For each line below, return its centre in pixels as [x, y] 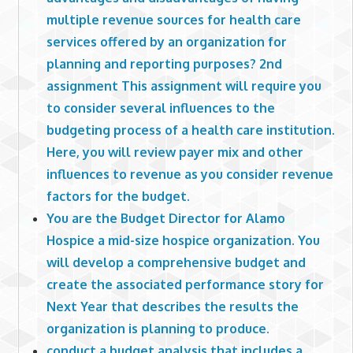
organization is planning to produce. [158, 328]
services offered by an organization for [166, 41]
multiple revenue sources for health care [173, 19]
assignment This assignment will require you [184, 85]
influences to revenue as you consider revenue [190, 174]
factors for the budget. [118, 196]
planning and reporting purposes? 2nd [164, 63]
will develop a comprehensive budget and [176, 262]
